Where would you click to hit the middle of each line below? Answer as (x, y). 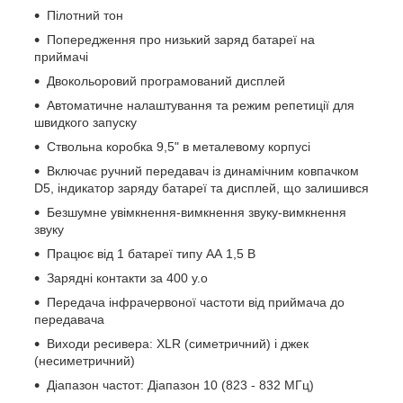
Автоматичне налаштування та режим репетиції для (201, 106)
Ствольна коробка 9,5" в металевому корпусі (179, 147)
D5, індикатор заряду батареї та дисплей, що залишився (201, 188)
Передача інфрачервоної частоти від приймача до (196, 303)
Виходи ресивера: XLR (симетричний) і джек (178, 344)
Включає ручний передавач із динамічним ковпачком (203, 171)
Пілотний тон (85, 16)
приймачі (61, 57)
